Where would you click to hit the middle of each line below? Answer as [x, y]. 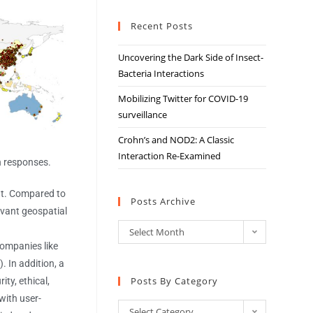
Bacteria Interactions [161, 73]
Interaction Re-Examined [169, 156]
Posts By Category [174, 281]
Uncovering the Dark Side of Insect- [190, 57]
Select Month [156, 232]
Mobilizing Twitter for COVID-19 [183, 99]
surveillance [142, 115]
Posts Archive [163, 201]
